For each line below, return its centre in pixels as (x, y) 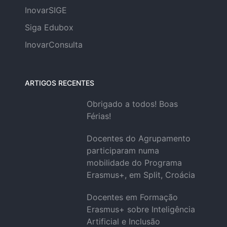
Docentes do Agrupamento (138, 138)
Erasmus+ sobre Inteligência (141, 209)
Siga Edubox (49, 27)
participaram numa (123, 150)
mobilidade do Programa (134, 163)
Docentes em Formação (132, 197)
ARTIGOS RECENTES (60, 83)
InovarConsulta (54, 45)
